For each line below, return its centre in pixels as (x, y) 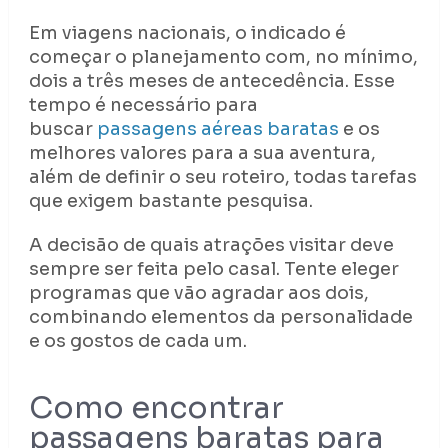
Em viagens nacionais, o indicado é (187, 33)
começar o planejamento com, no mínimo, (223, 57)
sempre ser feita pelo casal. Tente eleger (213, 269)
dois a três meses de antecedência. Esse (211, 81)
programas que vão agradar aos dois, (198, 293)
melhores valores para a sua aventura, (202, 153)
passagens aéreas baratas (217, 129)
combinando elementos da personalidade (220, 317)
